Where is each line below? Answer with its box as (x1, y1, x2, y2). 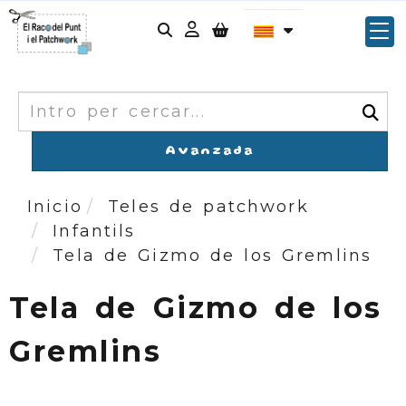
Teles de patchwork (108, 197, 309, 217)
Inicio (27, 197, 82, 217)
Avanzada (165, 146, 255, 157)
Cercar (17, 92, 86, 112)
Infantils (53, 221, 136, 241)
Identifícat (198, 23, 306, 38)
